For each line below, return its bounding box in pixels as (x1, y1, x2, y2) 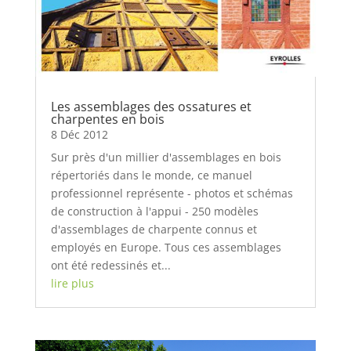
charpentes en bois (50, 110, 165, 128)
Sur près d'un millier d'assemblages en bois (50, 150, 281, 165)
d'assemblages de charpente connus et (50, 222, 257, 237)
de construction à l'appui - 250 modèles (50, 204, 259, 219)
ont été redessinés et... (50, 258, 171, 273)
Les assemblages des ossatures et (50, 98, 251, 116)
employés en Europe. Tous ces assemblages (50, 240, 281, 255)
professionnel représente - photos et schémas (50, 186, 293, 201)
